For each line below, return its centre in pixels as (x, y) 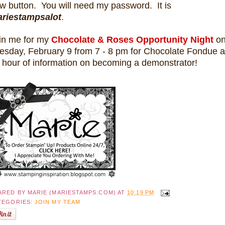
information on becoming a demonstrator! (115, 63)
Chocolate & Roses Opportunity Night (132, 39)
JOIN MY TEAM (58, 202)
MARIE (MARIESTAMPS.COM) (72, 193)
